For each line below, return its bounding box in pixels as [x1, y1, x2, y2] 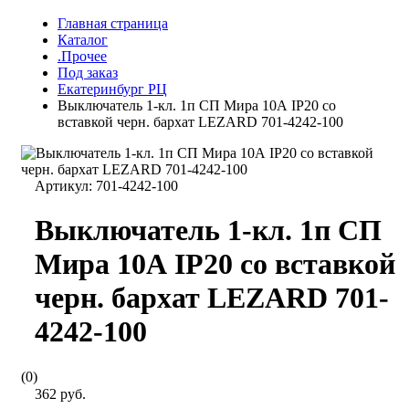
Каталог [58, 32, 108, 47]
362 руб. [35, 385, 86, 402]
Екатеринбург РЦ [58, 81, 167, 97]
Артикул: [35, 178, 96, 194]
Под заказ [58, 65, 118, 80]
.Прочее [58, 48, 107, 64]
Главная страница [58, 16, 168, 31]
